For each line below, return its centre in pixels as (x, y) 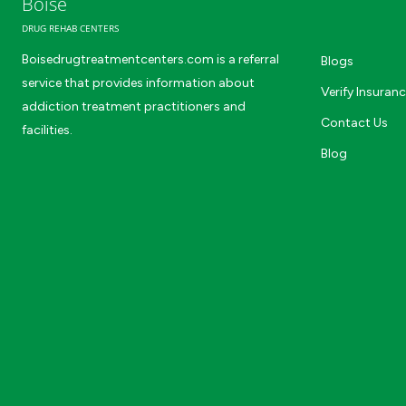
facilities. (47, 130)
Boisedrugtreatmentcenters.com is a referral (150, 59)
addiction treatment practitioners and (134, 106)
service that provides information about (138, 83)
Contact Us (354, 123)
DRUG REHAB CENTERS (70, 28)
